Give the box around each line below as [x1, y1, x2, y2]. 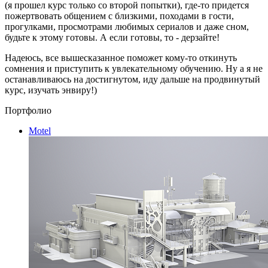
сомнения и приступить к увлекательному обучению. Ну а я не [5, 63, 263, 74]
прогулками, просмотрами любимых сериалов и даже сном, [5, 22, 249, 32]
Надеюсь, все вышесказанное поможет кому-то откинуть [5, 53, 237, 63]
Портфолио [5, 105, 51, 116]
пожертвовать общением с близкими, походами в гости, [5, 11, 234, 22]
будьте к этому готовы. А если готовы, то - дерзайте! [5, 32, 220, 43]
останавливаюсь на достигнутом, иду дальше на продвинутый [5, 74, 260, 85]
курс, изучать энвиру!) [5, 85, 97, 96]
